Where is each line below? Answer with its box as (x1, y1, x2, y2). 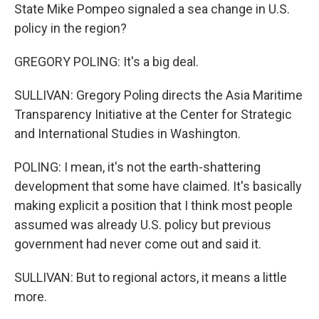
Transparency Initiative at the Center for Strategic (14, 107, 292, 122)
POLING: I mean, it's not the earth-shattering (14, 159, 261, 174)
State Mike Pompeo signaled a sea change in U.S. (14, 1, 290, 16)
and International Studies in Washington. (14, 126, 241, 141)
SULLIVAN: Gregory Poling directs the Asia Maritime (14, 88, 303, 103)
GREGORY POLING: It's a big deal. (14, 54, 199, 69)
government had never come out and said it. (14, 236, 261, 251)
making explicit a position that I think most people (14, 198, 293, 213)
